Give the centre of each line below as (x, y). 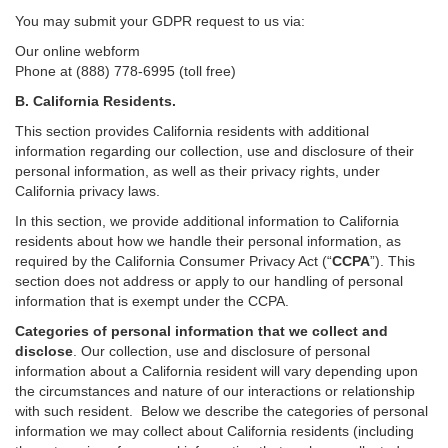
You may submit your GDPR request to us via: (160, 21)
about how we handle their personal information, (231, 241)
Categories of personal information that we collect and (201, 331)
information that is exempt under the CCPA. (154, 301)
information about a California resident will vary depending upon (216, 371)
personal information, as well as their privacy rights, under (197, 171)
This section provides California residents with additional (192, 131)
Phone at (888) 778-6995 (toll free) (125, 71)
